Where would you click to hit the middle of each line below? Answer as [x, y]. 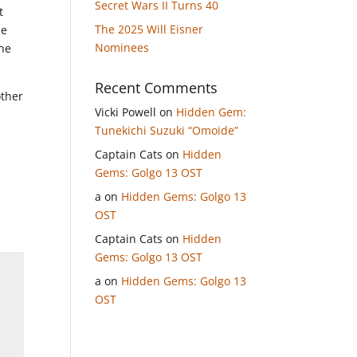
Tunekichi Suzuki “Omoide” [167, 130]
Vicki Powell [126, 112]
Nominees [122, 47]
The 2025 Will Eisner [149, 29]
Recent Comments [157, 88]
